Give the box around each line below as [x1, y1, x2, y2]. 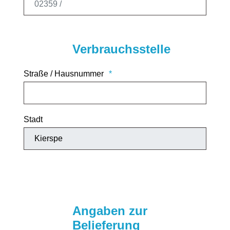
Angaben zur [72, 203, 147, 218]
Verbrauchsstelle [72, 42, 170, 56]
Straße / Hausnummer [24, 69, 104, 78]
